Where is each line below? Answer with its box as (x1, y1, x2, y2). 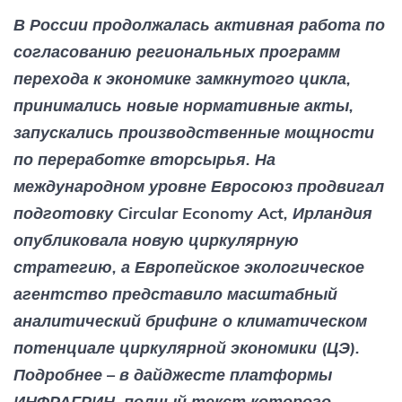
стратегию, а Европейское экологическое (13, 256, 364, 277)
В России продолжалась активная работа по (13, 13, 385, 35)
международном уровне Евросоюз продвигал (13, 175, 384, 197)
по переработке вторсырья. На (13, 148, 275, 170)
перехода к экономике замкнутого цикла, (13, 67, 351, 89)
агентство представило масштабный (13, 283, 337, 304)
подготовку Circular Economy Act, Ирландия (13, 202, 372, 223)
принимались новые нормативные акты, (13, 94, 354, 116)
